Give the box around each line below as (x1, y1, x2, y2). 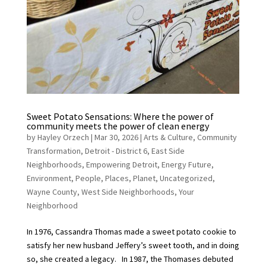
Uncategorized (159, 173, 213, 184)
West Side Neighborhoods (81, 186, 175, 198)
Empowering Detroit (85, 159, 157, 170)
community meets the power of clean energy (26, 120, 211, 132)
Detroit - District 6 (84, 145, 147, 157)
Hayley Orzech (37, 132, 89, 143)
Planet (132, 173, 156, 184)
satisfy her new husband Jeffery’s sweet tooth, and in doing (26, 240, 239, 251)
